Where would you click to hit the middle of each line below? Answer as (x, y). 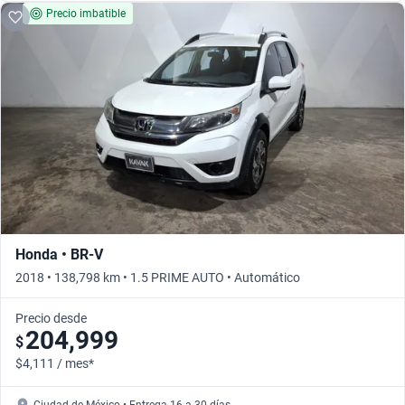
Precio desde (51, 319)
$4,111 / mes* (55, 364)
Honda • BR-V (59, 255)
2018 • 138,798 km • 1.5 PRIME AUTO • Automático (158, 278)
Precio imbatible (86, 14)
